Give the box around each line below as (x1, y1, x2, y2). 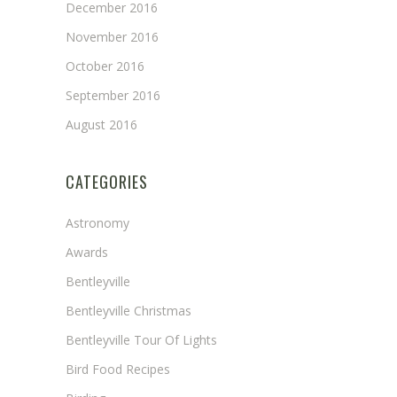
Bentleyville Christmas (66, 301, 191, 319)
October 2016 (66, 57, 144, 74)
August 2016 (66, 115, 137, 133)
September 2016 (66, 86, 160, 104)
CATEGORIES (66, 169, 148, 193)
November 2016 (66, 27, 159, 45)
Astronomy (66, 214, 129, 231)
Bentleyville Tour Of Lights (66, 331, 217, 348)
